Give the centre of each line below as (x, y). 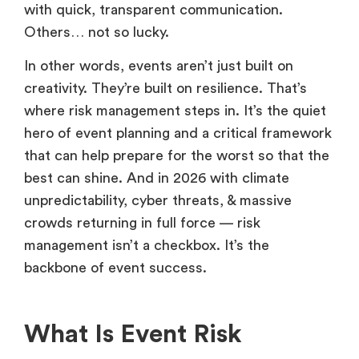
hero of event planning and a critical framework (178, 133)
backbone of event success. (115, 268)
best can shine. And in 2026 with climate (157, 178)
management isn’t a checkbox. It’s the (147, 246)
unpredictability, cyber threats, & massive (158, 201)
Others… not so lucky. (101, 32)
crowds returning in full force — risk (142, 223)
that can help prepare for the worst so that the (177, 156)
